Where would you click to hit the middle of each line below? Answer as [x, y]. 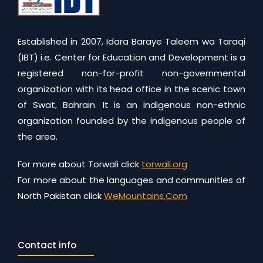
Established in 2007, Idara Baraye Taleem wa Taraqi [131, 41]
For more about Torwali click [80, 164]
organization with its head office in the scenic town [131, 89]
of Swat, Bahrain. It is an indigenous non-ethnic [131, 104]
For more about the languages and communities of [131, 180]
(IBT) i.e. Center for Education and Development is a [131, 57]
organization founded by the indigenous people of [131, 120]
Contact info [47, 245]
